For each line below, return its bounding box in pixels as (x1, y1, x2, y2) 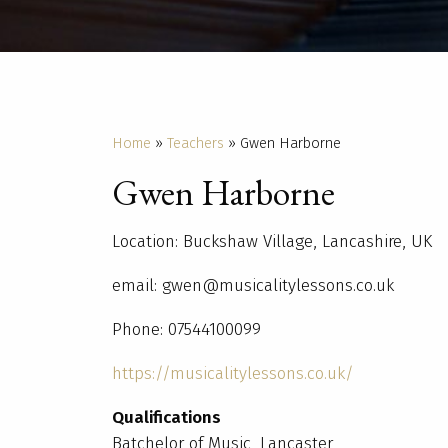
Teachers (167, 134, 224, 152)
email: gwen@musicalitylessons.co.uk (112, 275, 394, 296)
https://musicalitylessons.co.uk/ (112, 363, 354, 384)
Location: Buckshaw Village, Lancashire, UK (112, 231, 432, 252)
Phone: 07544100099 (112, 319, 261, 340)
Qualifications (112, 407, 221, 428)
